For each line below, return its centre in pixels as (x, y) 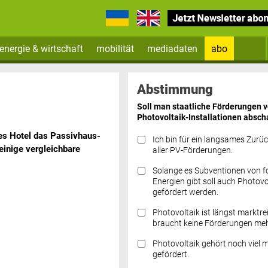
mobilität (115, 48)
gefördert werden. (185, 192)
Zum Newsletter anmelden (191, 71)
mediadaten (173, 48)
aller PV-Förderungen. (192, 150)
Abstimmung (175, 89)
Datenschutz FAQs (173, 180)
